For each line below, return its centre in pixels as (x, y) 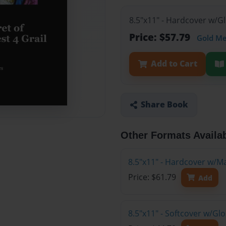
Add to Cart (174, 64)
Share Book (164, 105)
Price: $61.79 (153, 177)
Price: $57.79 (161, 37)
